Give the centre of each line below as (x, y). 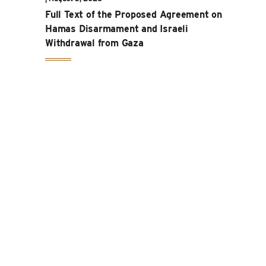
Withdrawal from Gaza (94, 43)
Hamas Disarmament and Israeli (117, 28)
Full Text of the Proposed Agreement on (134, 14)
